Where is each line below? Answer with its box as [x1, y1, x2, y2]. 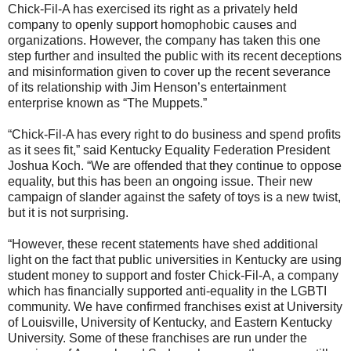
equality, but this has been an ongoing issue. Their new [8, 175, 313, 189]
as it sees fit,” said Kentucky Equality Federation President [8, 143, 330, 157]
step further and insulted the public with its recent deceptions [8, 49, 342, 63]
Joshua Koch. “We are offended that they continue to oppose [8, 159, 342, 173]
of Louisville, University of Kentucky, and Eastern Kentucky [8, 316, 332, 330]
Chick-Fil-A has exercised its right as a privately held [8, 2, 298, 16]
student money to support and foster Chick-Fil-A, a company [8, 269, 338, 283]
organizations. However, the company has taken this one [8, 34, 320, 48]
